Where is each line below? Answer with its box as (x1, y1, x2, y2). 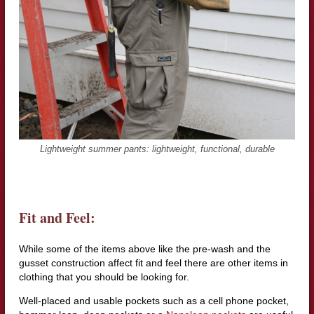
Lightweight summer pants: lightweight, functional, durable (39, 144, 275, 154)
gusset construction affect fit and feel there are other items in (18, 257, 288, 268)
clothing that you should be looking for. (18, 271, 189, 282)
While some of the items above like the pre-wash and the (18, 243, 271, 254)
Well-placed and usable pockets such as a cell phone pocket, (18, 294, 289, 306)
